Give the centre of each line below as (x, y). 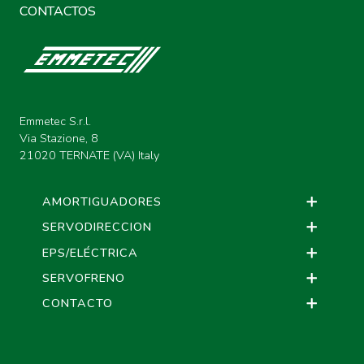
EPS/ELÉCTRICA (90, 252)
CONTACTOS (58, 11)
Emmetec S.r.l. (55, 121)
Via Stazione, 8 (59, 138)
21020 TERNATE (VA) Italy (89, 155)
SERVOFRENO (84, 277)
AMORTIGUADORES (102, 201)
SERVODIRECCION (97, 227)
